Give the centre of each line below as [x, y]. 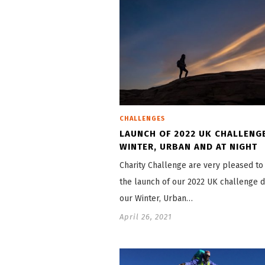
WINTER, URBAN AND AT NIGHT [188, 146]
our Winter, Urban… [156, 198]
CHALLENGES [142, 118]
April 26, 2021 [146, 216]
